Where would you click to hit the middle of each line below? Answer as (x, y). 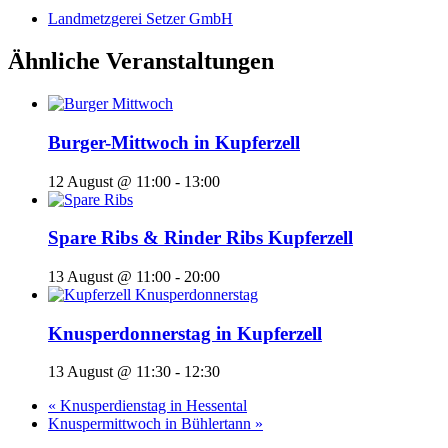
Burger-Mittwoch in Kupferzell (174, 142)
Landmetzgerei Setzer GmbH (140, 19)
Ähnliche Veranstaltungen (141, 61)
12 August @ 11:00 (109, 181)
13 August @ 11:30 (109, 372)
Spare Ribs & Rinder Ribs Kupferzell (200, 238)
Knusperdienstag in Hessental (151, 406)
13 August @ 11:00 (109, 276)
